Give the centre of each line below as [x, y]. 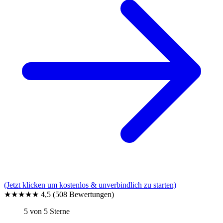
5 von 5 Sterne [47, 211]
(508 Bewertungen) [83, 194]
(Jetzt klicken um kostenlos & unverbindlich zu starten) [90, 185]
